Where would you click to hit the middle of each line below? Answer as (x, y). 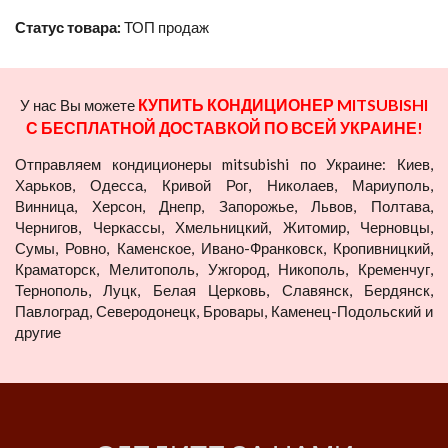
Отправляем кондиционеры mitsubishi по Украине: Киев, (224, 163)
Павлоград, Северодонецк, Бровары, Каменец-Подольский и (224, 310)
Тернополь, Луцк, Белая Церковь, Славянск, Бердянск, (224, 289)
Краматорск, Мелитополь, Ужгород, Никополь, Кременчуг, (224, 268)
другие (38, 331)
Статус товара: (69, 26)
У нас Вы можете (79, 104)
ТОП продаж (166, 26)
